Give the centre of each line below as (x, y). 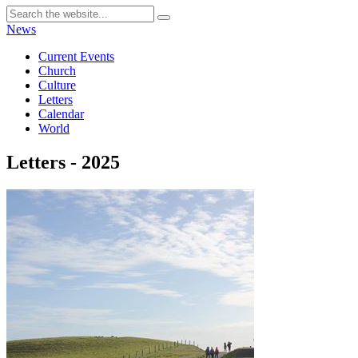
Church (57, 71)
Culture (57, 85)
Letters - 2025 (63, 162)
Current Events (76, 56)
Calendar (61, 114)
